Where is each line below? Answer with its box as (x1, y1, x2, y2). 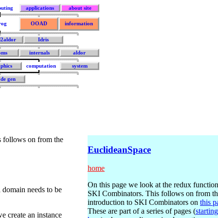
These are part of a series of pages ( (88, 207, 196, 216)
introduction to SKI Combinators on (88, 198, 200, 207)
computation (26, 63, 56, 69)
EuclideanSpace (88, 144, 151, 155)
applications (26, 5, 54, 11)
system (72, 63, 88, 69)
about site (68, 5, 91, 11)
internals (29, 50, 50, 55)
